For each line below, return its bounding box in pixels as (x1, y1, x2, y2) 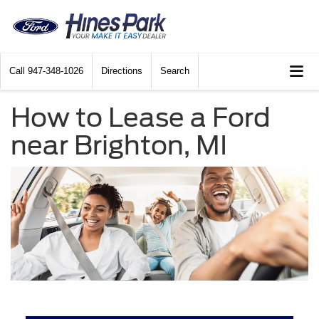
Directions (101, 66, 142, 77)
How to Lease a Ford (11, 102, 271, 134)
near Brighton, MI (11, 130, 227, 162)
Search (160, 66, 189, 77)
